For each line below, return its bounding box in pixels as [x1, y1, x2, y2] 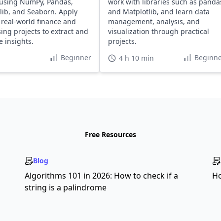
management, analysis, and [108, 17, 200, 26]
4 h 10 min [118, 53, 154, 63]
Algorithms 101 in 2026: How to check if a [25, 170, 178, 181]
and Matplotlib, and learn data [108, 7, 210, 16]
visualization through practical [108, 27, 209, 36]
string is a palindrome [25, 182, 107, 193]
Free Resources [85, 130, 136, 139]
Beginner [60, 53, 91, 63]
